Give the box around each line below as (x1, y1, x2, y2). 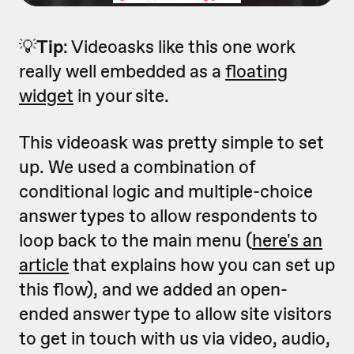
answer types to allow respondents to (19, 204, 318, 228)
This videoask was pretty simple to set (19, 130, 324, 154)
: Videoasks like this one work (63, 35, 296, 58)
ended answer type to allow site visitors (19, 302, 332, 326)
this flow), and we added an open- (19, 277, 288, 301)
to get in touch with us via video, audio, (19, 326, 330, 350)
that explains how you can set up (69, 253, 335, 277)
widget (19, 84, 73, 107)
